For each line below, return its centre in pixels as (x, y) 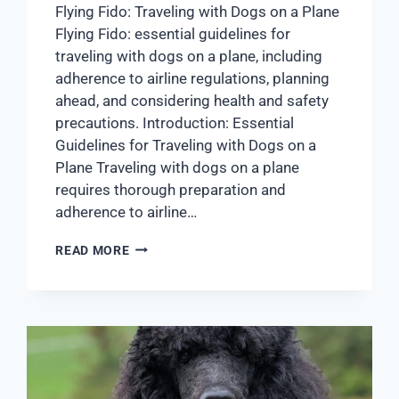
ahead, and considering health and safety (192, 100)
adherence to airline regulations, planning (193, 78)
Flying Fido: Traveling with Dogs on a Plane (198, 11)
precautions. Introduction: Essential (175, 122)
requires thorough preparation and (171, 189)
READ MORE (93, 250)
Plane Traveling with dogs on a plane (178, 167)
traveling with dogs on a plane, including (189, 56)
